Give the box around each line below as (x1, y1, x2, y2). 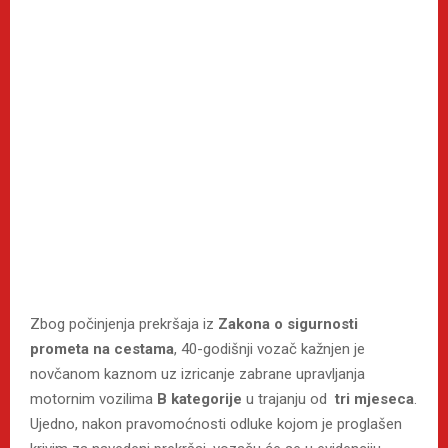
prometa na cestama (30, 339, 174, 358)
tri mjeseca (335, 389, 414, 408)
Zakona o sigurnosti (218, 314, 358, 333)
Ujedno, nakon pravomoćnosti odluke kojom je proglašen (30, 414, 402, 433)
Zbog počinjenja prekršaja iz (30, 314, 218, 333)
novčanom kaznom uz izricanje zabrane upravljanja (30, 364, 365, 383)
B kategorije (157, 389, 242, 408)
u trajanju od (242, 389, 335, 408)
